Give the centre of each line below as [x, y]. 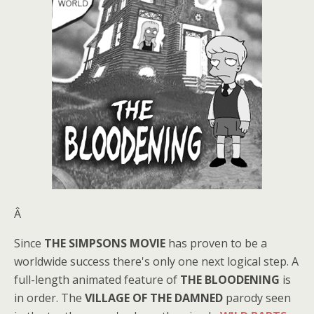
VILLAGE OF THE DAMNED [154, 298]
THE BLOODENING [230, 280]
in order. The [49, 298]
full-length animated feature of [97, 280]
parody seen [257, 298]
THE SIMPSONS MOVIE [105, 243]
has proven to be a [216, 243]
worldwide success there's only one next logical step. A [156, 261]
